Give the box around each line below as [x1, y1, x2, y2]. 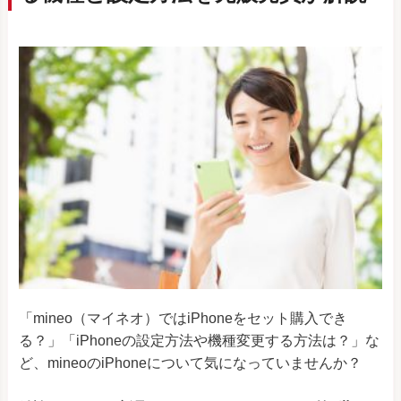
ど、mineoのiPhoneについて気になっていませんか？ [19, 354, 362, 371]
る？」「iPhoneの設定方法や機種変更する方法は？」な [19, 332, 380, 348]
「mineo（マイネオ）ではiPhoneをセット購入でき [19, 310, 347, 326]
